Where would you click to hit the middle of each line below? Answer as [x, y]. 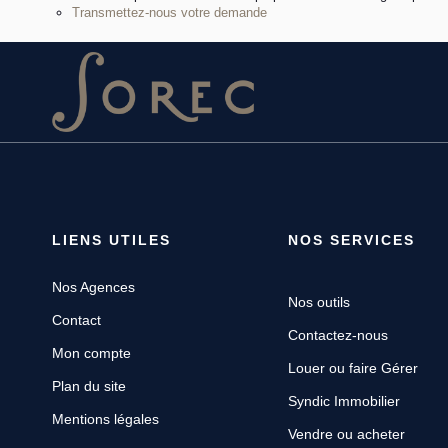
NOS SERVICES [351, 239]
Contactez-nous [337, 334]
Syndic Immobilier [343, 400]
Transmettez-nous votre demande [169, 12]
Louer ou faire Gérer [352, 367]
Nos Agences [93, 286]
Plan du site [89, 385]
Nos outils [318, 301]
